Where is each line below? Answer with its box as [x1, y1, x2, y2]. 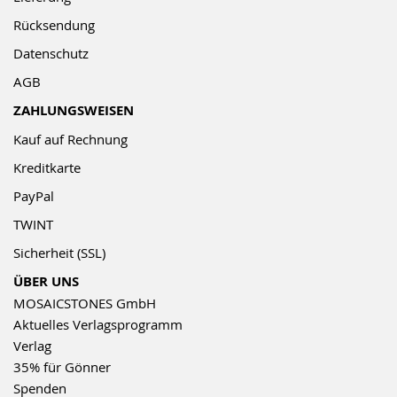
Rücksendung [13, 15, 95, 34]
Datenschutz [13, 43, 89, 62]
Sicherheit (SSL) [13, 243, 105, 261]
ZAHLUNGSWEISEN [13, 100, 134, 120]
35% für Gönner [13, 357, 111, 376]
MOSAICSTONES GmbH [13, 293, 156, 312]
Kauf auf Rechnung [13, 129, 128, 148]
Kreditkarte [13, 158, 81, 176]
